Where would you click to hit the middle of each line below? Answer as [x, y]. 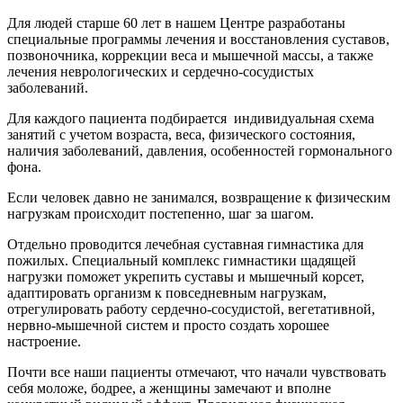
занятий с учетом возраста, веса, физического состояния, [181, 135]
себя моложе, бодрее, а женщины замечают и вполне [169, 389]
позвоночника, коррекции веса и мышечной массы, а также [190, 56]
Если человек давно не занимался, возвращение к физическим [199, 198]
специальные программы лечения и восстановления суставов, [198, 40]
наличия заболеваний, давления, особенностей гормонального [200, 151]
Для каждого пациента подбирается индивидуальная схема [191, 119]
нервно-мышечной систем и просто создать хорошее [168, 326]
